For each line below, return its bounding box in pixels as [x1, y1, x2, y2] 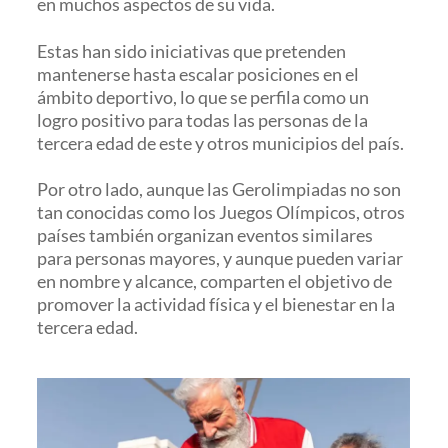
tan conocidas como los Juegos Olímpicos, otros [37, 201, 406, 224]
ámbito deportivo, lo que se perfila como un [37, 85, 370, 108]
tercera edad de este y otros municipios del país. [37, 131, 405, 154]
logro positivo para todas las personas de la [37, 108, 369, 131]
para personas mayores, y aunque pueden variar [37, 247, 404, 270]
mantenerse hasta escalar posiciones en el [37, 62, 360, 85]
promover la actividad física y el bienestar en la [37, 293, 396, 316]
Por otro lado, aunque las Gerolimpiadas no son [37, 178, 402, 201]
